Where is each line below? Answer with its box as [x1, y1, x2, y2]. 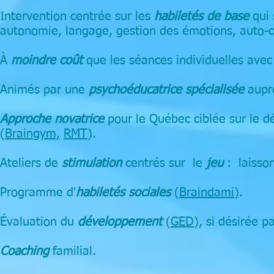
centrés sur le [125, 157, 206, 169]
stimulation [62, 157, 122, 169]
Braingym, [5, 128, 60, 140]
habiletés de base [154, 10, 249, 23]
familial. [49, 245, 96, 257]
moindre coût [11, 54, 83, 67]
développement [78, 216, 166, 228]
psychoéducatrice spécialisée [89, 84, 244, 96]
